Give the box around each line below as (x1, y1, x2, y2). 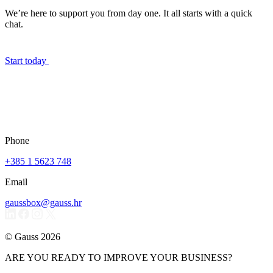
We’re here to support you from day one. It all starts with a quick (5, 8, 252, 19)
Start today (5, 55, 49, 66)
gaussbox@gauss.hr (5, 197, 82, 208)
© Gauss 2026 (5, 232, 60, 243)
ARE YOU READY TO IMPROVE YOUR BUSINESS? (5, 252, 232, 263)
